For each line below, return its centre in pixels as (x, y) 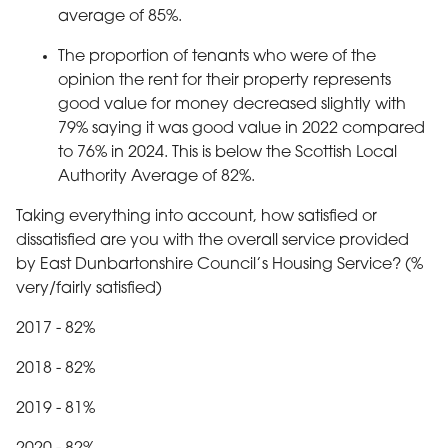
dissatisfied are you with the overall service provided (212, 240)
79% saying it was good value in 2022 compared (241, 128)
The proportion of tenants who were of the (217, 56)
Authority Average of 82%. (156, 176)
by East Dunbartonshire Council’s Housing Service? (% (219, 264)
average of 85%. (120, 16)
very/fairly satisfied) (89, 288)
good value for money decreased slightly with (232, 104)
